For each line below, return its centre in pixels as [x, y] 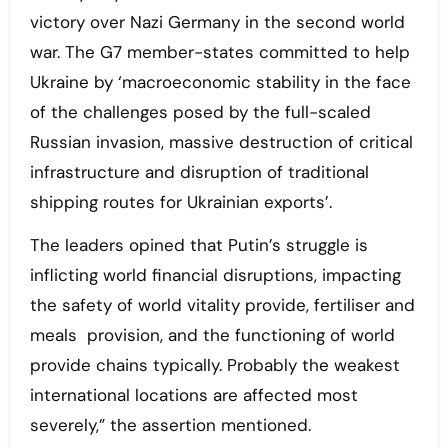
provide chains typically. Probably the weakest [214, 365]
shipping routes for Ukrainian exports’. [180, 202]
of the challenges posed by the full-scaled [200, 112]
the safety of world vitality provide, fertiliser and [222, 305]
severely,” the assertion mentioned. [170, 425]
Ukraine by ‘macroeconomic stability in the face [220, 82]
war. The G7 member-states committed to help [219, 52]
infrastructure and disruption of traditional [199, 172]
